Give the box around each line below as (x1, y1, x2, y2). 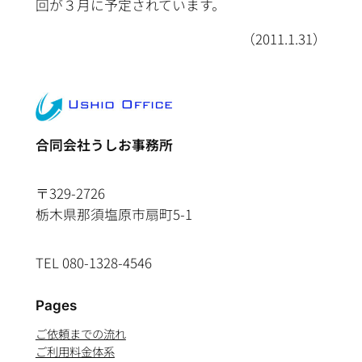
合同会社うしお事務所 (35, 135, 173, 155)
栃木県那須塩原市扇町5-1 (35, 204, 192, 224)
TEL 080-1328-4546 (35, 252, 152, 272)
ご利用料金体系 (35, 343, 115, 360)
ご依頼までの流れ (35, 325, 126, 343)
